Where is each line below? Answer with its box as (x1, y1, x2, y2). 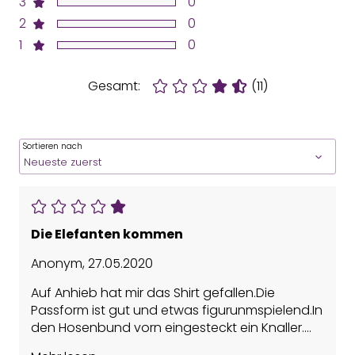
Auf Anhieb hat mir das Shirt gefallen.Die (31, 284, 275, 303)
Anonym (31, 254, 82, 273)
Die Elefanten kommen (31, 225, 183, 244)
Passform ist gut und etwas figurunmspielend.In (31, 301, 323, 320)
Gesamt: (87, 77, 140, 96)
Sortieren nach (23, 140, 82, 153)
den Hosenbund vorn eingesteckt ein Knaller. (31, 319, 304, 338)
